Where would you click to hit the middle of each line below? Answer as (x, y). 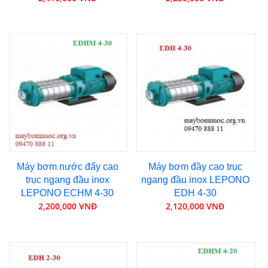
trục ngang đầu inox (67, 180)
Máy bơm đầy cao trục (195, 167)
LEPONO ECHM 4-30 (68, 193)
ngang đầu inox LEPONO (195, 180)
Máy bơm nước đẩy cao (67, 167)
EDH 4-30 (195, 193)
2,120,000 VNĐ (195, 206)
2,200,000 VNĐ (67, 206)
